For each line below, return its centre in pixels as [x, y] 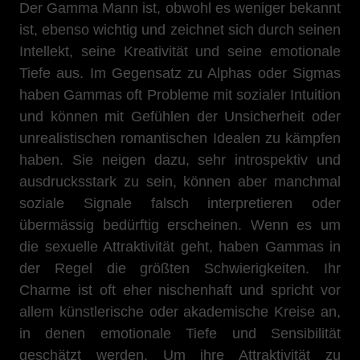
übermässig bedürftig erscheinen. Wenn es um [180, 225]
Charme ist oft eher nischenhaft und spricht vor [180, 290]
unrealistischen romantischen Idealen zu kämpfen [180, 138]
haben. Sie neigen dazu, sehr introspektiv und [180, 160]
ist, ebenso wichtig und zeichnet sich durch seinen [180, 30]
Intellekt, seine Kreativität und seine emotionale [180, 51]
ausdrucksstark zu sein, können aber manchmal [180, 182]
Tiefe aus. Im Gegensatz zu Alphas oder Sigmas [180, 73]
